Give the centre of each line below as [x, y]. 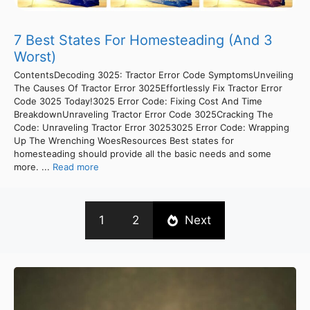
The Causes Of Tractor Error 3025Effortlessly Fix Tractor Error [148, 88]
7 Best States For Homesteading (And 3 [143, 40]
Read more [76, 166]
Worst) [35, 56]
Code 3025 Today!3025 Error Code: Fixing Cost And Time [138, 101]
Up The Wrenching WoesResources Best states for [124, 140]
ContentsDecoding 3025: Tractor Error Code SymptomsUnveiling [154, 74]
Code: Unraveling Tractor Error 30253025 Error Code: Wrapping [152, 127]
